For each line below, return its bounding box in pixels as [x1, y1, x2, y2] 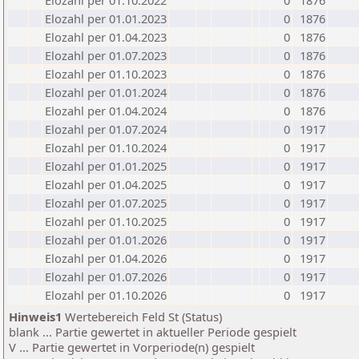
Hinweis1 [9, 309, 62, 325]
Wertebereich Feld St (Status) [62, 309, 222, 325]
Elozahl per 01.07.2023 [45, 47, 167, 63]
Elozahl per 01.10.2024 [45, 139, 167, 155]
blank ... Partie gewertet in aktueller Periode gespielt [9, 324, 296, 340]
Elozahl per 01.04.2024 [45, 103, 167, 119]
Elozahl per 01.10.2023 [45, 66, 167, 82]
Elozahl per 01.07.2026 [45, 268, 167, 284]
